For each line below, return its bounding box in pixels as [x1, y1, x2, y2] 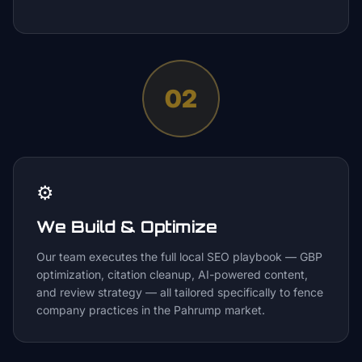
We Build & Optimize [36, 217, 217, 237]
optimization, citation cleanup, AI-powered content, [36, 267, 308, 281]
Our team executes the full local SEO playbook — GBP [36, 250, 322, 263]
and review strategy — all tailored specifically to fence [36, 285, 323, 299]
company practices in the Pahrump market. [36, 303, 265, 317]
